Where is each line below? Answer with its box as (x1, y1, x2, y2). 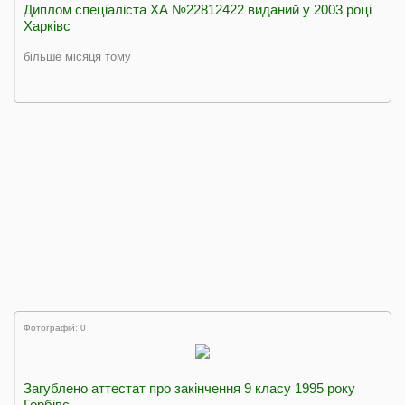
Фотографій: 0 (24, 323, 86, 333)
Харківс (24, 18, 71, 33)
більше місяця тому (24, 50, 131, 63)
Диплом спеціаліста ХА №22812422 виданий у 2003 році (24, 2, 372, 17)
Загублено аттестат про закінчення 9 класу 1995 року (24, 381, 355, 396)
